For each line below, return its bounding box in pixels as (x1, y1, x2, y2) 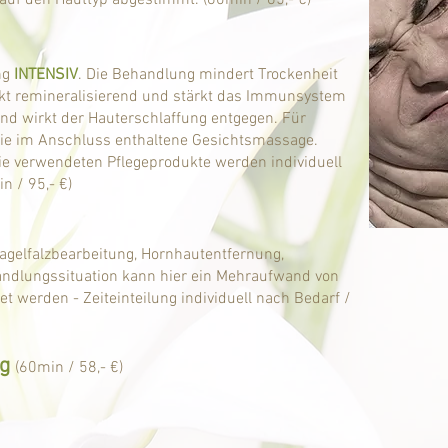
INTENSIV (14, 65, 78, 85)
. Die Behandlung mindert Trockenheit (78, 65, 338, 85)
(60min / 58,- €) (15, 358, 123, 378)
